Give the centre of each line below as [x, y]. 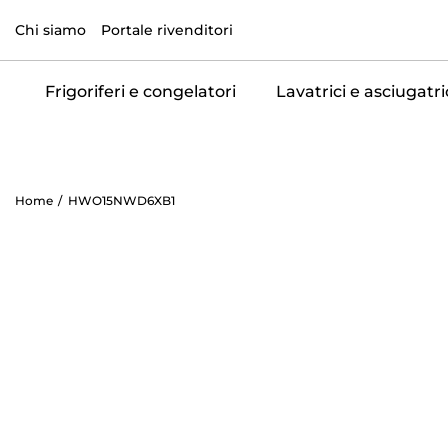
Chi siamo [50, 29]
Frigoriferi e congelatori [140, 91]
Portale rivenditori [167, 29]
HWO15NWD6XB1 [121, 200]
